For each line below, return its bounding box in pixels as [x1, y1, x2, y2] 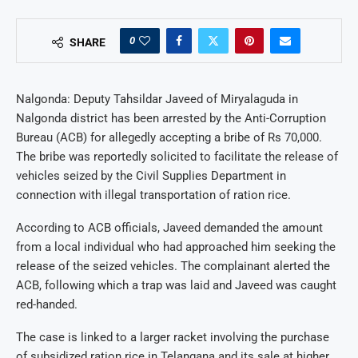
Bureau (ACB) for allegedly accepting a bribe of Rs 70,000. [16, 130, 322, 145]
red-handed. [16, 297, 78, 312]
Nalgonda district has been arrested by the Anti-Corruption [16, 111, 326, 126]
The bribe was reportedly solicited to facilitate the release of [16, 149, 338, 165]
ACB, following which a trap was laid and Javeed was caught [16, 278, 336, 293]
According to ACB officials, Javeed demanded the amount [16, 221, 323, 236]
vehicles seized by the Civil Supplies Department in [16, 169, 286, 184]
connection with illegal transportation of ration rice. [16, 188, 291, 203]
